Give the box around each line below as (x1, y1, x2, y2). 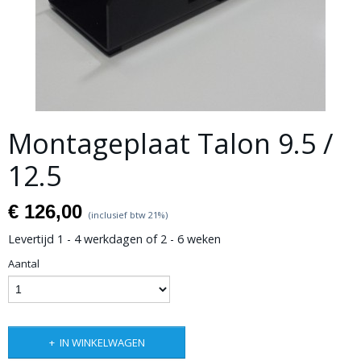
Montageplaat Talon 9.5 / (8, 125, 333, 162)
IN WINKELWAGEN (59, 335, 145, 350)
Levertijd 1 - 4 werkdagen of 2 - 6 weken (8, 231, 221, 247)
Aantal (8, 256, 39, 271)
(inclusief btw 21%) (89, 209, 168, 221)
